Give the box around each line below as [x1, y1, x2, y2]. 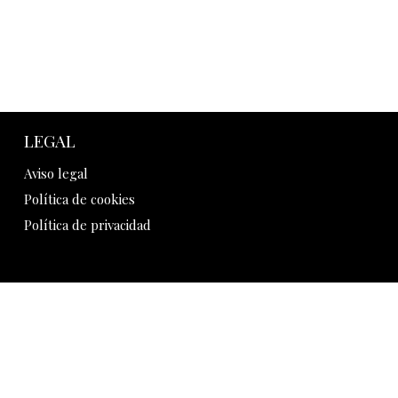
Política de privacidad [24, 216, 152, 234]
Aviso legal [24, 164, 89, 182]
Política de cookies [24, 190, 136, 208]
